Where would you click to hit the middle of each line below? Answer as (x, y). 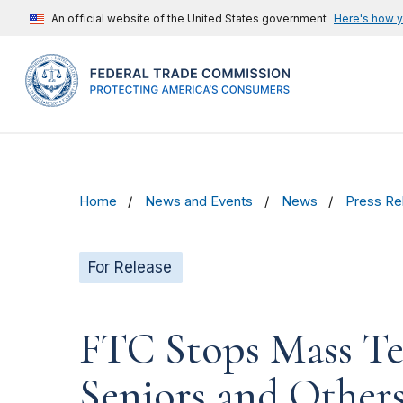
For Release (130, 268)
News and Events (199, 202)
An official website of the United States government (189, 18)
